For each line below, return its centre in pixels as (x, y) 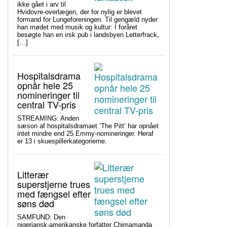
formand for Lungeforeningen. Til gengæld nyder (87, 20)
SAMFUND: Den (41, 217)
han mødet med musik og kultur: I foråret (77, 27)
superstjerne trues (54, 184)
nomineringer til (48, 95)
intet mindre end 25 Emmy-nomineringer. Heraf (85, 134)
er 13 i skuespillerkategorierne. (62, 141)
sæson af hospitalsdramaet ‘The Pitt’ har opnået (88, 126)
